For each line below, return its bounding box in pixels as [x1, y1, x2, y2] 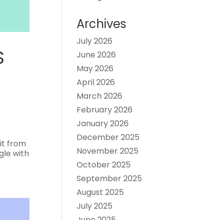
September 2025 [76, 173, 142, 184]
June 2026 [76, 49, 116, 60]
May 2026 [76, 63, 113, 74]
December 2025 [76, 132, 139, 143]
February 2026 [76, 104, 133, 115]
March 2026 [76, 90, 122, 102]
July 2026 [76, 35, 112, 47]
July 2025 [76, 200, 112, 212]
